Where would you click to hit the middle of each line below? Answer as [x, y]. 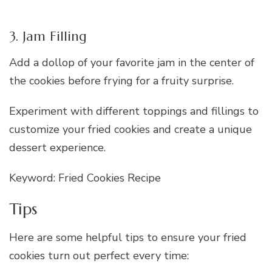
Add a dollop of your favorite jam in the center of [132, 62]
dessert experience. [57, 147]
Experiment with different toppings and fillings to [134, 111]
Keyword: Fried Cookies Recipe [85, 178]
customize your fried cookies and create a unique [131, 129]
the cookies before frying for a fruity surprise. [121, 80]
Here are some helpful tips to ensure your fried [128, 238]
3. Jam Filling [48, 36]
